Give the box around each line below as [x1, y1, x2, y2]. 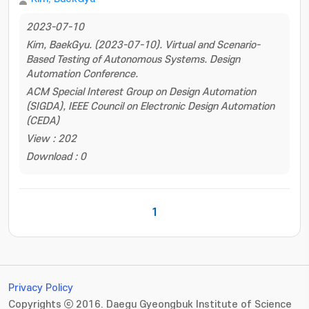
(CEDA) [26, 115, 59, 127]
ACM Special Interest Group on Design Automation [26, 86, 256, 98]
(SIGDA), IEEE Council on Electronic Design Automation [26, 101, 275, 112]
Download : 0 [26, 151, 86, 163]
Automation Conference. [26, 68, 138, 80]
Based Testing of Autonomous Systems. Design [26, 54, 240, 66]
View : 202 [26, 133, 77, 145]
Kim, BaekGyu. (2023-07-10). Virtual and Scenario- [26, 39, 260, 51]
